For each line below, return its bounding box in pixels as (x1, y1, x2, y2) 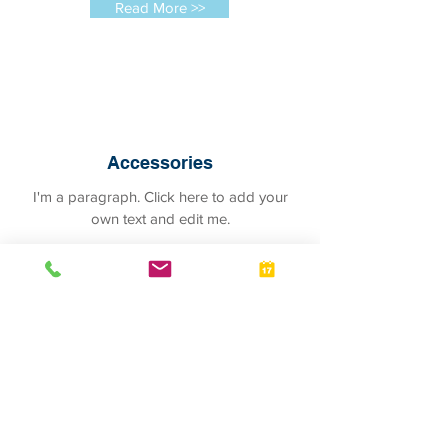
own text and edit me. (90, 210, 230, 227)
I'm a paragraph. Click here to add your (32, 188, 288, 205)
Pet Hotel (120, 412, 199, 433)
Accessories (106, 152, 213, 173)
